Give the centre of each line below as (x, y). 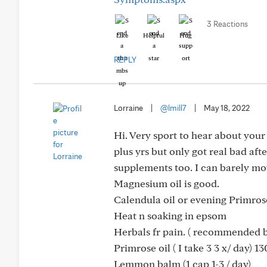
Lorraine (128, 108)
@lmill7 (173, 108)
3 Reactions (227, 24)
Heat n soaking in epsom (170, 215)
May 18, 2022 (227, 108)
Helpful (154, 35)
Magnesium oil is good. (167, 183)
